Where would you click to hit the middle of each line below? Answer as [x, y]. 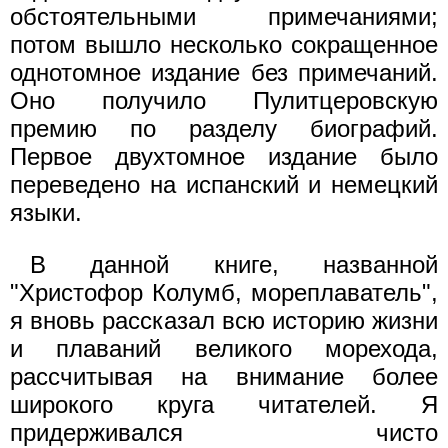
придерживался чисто [224, 432]
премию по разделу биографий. [224, 128]
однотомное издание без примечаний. [224, 72]
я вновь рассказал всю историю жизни [224, 320]
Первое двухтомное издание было [224, 156]
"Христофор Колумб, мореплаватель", [224, 292]
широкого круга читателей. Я [224, 404]
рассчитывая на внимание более [224, 376]
